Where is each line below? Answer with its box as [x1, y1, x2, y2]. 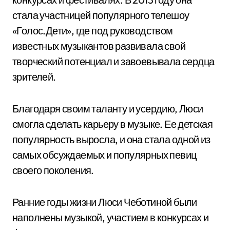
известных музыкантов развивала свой [12, 40, 185, 52]
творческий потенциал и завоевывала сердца [12, 55, 215, 68]
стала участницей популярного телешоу [12, 9, 189, 22]
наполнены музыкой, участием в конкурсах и [12, 211, 209, 224]
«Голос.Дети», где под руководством [12, 24, 173, 37]
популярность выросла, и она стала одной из [12, 133, 210, 146]
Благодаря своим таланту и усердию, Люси [12, 102, 203, 115]
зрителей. [12, 70, 56, 83]
